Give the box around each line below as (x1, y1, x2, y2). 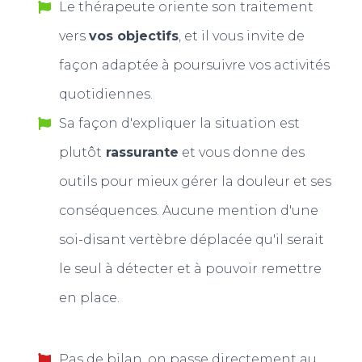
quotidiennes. (58, 86, 153, 102)
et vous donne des (178, 145, 305, 160)
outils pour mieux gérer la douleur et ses (58, 174, 331, 189)
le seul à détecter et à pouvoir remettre (58, 261, 322, 276)
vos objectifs (88, 28, 179, 44)
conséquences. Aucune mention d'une (58, 203, 318, 218)
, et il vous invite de (178, 28, 305, 44)
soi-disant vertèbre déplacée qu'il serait (58, 232, 324, 247)
